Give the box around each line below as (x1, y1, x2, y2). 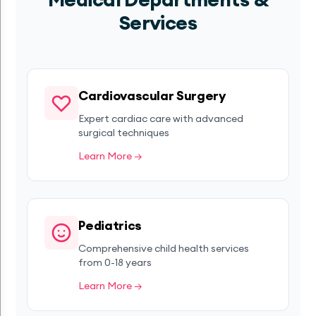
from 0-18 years (78, 256, 152, 269)
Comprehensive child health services (78, 242, 250, 255)
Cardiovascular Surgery (78, 87, 226, 104)
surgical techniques (78, 126, 170, 139)
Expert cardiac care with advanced (78, 112, 244, 125)
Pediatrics (78, 217, 142, 233)
